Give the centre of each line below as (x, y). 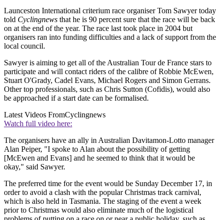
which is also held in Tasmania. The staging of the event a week (103, 201)
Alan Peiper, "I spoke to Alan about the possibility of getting (97, 149)
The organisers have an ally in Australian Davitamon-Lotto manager (109, 140)
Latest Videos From (34, 114)
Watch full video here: (38, 123)
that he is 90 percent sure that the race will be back (136, 19)
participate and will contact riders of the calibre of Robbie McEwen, (109, 71)
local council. (25, 46)
